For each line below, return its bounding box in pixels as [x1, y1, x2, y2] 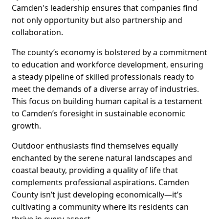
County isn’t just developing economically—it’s [12, 189, 182, 200]
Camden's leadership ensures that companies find [12, 2, 197, 14]
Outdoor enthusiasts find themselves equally [12, 140, 178, 152]
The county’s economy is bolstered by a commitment [12, 47, 207, 58]
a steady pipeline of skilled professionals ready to [12, 71, 194, 83]
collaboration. [12, 27, 63, 38]
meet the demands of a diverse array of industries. [12, 84, 199, 95]
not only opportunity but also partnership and [12, 15, 182, 26]
